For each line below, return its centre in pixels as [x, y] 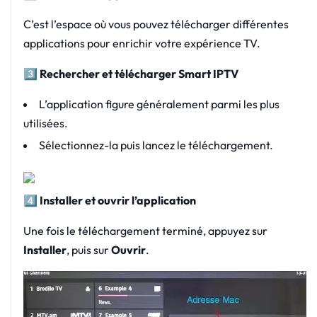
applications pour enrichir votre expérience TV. [142, 44]
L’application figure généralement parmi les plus [159, 104]
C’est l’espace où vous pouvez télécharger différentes [156, 24]
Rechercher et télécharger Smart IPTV [138, 74]
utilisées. [45, 123]
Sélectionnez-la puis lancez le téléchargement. [156, 145]
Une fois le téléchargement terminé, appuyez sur [145, 231]
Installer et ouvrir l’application [116, 201]
